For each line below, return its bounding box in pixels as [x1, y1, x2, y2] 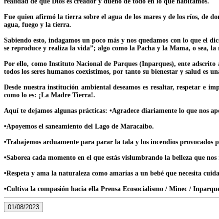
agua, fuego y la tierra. [4, 21, 71, 28]
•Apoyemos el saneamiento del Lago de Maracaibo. [4, 122, 154, 130]
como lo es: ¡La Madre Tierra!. [4, 91, 95, 99]
